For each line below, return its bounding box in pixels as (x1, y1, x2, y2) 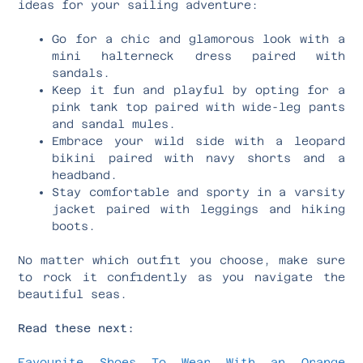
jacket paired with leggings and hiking (52, 202, 345, 216)
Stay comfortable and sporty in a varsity (52, 185, 345, 199)
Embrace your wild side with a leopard (52, 134, 345, 147)
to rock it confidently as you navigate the (18, 270, 345, 284)
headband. (52, 168, 118, 181)
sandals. (52, 66, 111, 79)
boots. (52, 219, 96, 233)
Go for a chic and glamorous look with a (52, 32, 345, 45)
